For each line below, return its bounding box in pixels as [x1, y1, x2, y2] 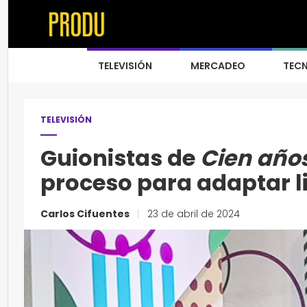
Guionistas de [40, 143, 200, 173]
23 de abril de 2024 [145, 207, 240, 221]
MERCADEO [191, 59, 245, 73]
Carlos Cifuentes [40, 207, 132, 221]
